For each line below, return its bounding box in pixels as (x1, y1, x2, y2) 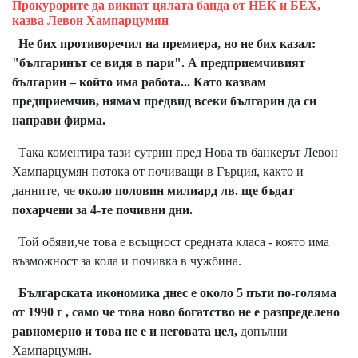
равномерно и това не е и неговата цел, (12, 324, 241, 339)
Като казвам (193, 75, 266, 89)
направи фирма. (12, 113, 105, 128)
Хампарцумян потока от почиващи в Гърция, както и (12, 165, 304, 179)
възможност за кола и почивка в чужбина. (12, 254, 241, 268)
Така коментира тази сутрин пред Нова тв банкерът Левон (12, 145, 338, 160)
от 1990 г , (12, 305, 72, 320)
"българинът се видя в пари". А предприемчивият (12, 56, 305, 70)
